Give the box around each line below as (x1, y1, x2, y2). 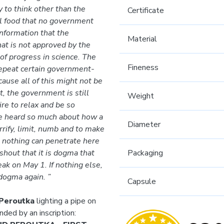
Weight (127, 90, 154, 101)
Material (127, 33, 157, 44)
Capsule (127, 176, 156, 187)
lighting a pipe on (34, 195, 96, 206)
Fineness (127, 62, 158, 73)
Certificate (127, 5, 164, 16)
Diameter (127, 119, 160, 130)
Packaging (127, 147, 163, 158)
